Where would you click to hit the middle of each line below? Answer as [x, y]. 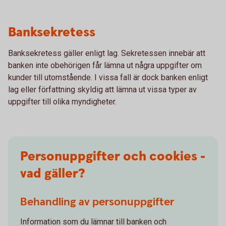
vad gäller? [52, 174]
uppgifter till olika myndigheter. [62, 102]
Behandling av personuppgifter [97, 202]
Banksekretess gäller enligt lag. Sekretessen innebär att [107, 53]
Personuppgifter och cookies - [113, 157]
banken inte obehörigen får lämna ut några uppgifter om [105, 65]
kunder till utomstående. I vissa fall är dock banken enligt [108, 77]
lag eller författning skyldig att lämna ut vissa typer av [102, 90]
